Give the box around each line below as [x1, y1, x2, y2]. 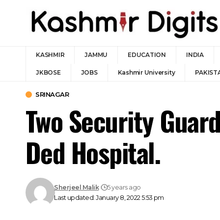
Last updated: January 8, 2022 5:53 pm [54, 194, 164, 201]
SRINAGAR [35, 90, 69, 98]
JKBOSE [36, 69, 61, 76]
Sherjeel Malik [54, 184, 99, 191]
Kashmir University [117, 69, 175, 76]
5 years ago [107, 184, 141, 191]
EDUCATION [128, 51, 166, 58]
